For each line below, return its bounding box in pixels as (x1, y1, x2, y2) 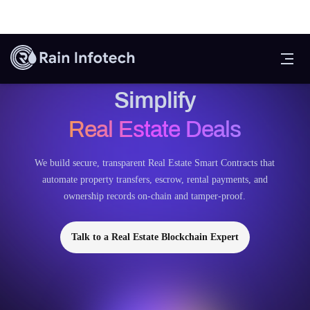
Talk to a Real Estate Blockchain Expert (71, 232, 239, 242)
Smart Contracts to (61, 59, 249, 84)
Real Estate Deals (69, 117, 241, 142)
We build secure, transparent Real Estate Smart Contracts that (35, 158, 275, 168)
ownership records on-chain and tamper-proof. (64, 191, 246, 201)
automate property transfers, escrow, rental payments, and (42, 174, 268, 185)
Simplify (113, 88, 196, 113)
